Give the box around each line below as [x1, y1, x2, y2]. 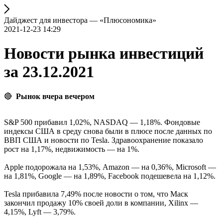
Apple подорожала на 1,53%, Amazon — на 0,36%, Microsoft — [4, 162, 216, 171]
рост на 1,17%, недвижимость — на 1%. [4, 144, 139, 153]
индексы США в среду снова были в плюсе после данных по [4, 126, 212, 135]
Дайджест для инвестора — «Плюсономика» [4, 16, 156, 24]
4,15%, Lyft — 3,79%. [4, 207, 76, 216]
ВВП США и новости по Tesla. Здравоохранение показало [4, 135, 203, 144]
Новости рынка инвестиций [4, 44, 204, 63]
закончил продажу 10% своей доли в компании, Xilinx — [4, 198, 198, 207]
